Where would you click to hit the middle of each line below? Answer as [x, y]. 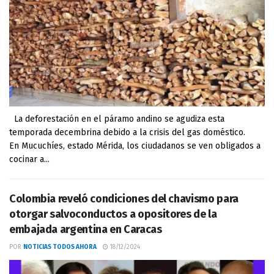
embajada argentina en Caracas [86, 229]
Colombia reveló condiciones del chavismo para [124, 199]
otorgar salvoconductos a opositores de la [113, 214]
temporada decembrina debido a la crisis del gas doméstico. [127, 132]
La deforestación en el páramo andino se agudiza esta [117, 119]
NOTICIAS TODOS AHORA [60, 247]
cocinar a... [29, 159]
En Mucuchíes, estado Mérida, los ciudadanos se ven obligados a [135, 146]
